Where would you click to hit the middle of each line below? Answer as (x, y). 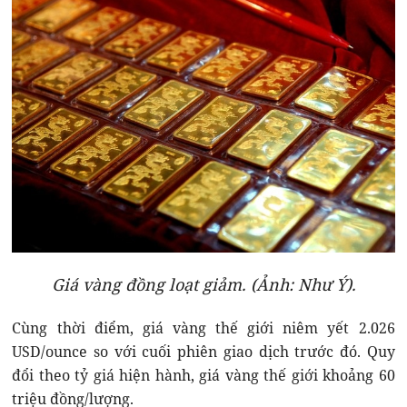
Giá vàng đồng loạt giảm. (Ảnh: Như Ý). (203, 285)
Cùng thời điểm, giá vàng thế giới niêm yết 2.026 (203, 328)
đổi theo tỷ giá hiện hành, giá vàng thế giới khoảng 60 (203, 376)
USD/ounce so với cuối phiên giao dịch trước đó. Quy (203, 352)
